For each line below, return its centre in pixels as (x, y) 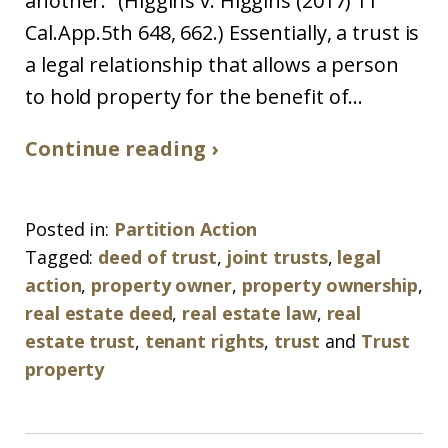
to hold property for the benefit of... (194, 96)
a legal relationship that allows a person (212, 64)
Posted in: (67, 229)
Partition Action (185, 229)
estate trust (80, 341)
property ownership (329, 285)
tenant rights (204, 341)
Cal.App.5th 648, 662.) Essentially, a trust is (222, 32)
